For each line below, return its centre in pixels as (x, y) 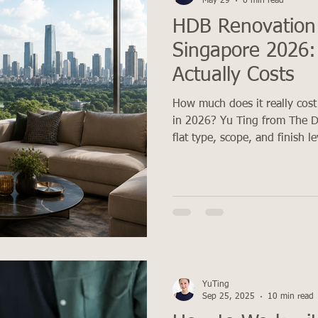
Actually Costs (234, 76)
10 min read (291, 296)
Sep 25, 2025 (229, 296)
